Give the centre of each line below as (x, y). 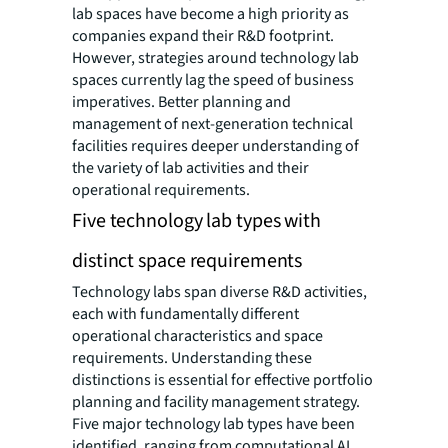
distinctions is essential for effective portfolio (222, 380)
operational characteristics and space (197, 336)
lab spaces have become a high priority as (210, 14)
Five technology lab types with (196, 221)
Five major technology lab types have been (213, 424)
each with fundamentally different (185, 314)
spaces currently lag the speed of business (213, 80)
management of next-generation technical (212, 124)
